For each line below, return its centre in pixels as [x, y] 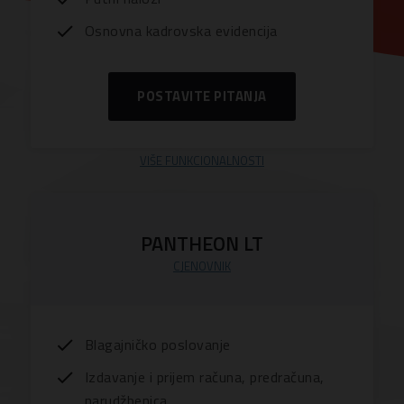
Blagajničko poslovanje [157, 344]
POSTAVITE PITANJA [202, 96]
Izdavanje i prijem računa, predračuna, [204, 376]
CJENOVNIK [202, 266]
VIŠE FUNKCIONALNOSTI [202, 160]
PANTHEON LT [202, 243]
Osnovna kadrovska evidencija [181, 30]
